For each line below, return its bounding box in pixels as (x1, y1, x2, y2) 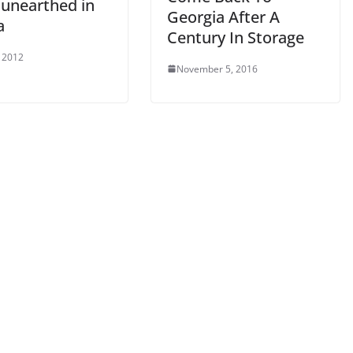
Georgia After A (167, 6, 280, 28)
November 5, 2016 (176, 61, 258, 76)
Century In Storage (167, 26, 304, 48)
